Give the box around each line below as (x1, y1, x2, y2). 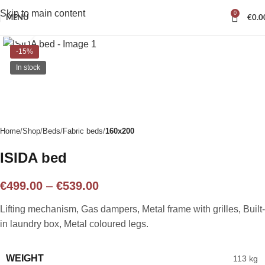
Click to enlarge (35, 24, 99, 34)
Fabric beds (63, 127, 103, 136)
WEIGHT (6, 253, 44, 264)
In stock (16, 63, 40, 72)
